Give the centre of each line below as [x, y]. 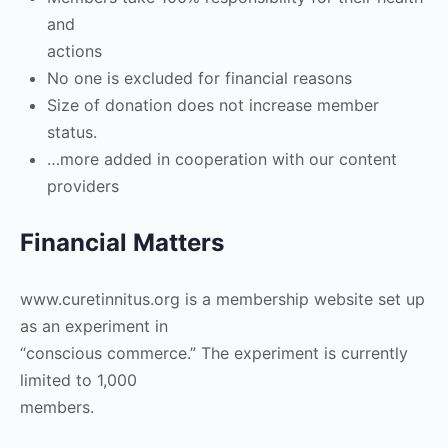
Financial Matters [122, 242]
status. [72, 132]
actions [74, 51]
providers [83, 186]
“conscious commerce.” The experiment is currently [214, 353]
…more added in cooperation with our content [222, 159]
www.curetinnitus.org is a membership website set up [222, 299]
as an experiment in [94, 326]
